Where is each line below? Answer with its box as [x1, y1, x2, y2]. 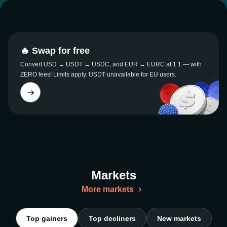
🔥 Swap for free [20, 46, 90, 56]
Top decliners [88, 214, 136, 222]
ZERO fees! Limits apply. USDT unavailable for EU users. [20, 71, 176, 78]
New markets [157, 214, 201, 222]
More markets [81, 185, 134, 194]
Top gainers [26, 214, 67, 222]
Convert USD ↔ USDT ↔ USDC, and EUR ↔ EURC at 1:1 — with [20, 61, 202, 68]
